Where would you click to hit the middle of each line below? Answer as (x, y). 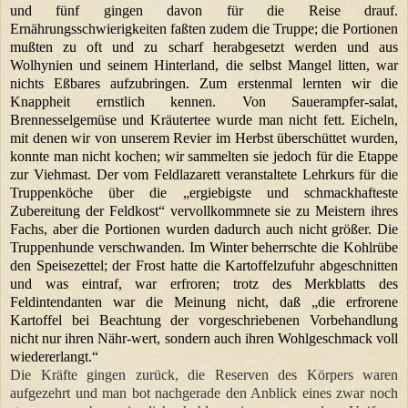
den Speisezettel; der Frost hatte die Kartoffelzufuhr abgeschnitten (204, 265)
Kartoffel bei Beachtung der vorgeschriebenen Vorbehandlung (204, 320)
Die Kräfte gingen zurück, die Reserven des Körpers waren (204, 374)
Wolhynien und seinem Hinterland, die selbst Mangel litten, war (204, 65)
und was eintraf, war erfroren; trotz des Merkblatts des (204, 283)
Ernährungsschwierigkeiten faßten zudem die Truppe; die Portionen (204, 28)
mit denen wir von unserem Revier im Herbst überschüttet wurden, (204, 138)
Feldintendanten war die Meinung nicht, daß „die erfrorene (204, 301)
